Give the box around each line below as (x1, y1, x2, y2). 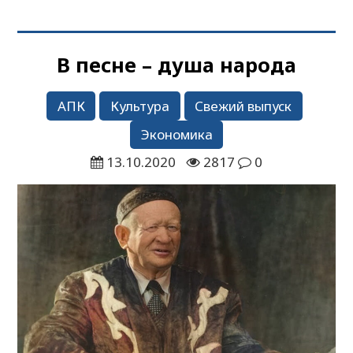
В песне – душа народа (57, 50, 296, 78)
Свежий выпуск (195, 96, 292, 115)
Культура (110, 96, 169, 115)
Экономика (140, 125, 213, 144)
